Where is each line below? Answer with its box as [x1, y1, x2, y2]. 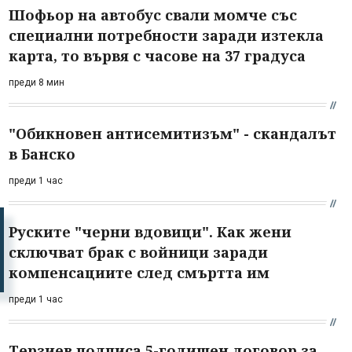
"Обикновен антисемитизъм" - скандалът [9, 123, 336, 143]
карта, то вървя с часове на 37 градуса [9, 46, 306, 65]
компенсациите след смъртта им [9, 262, 269, 282]
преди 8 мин [9, 76, 64, 88]
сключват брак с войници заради [9, 242, 268, 262]
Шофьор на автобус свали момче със [9, 5, 297, 24]
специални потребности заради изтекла [9, 25, 324, 45]
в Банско [9, 144, 75, 163]
